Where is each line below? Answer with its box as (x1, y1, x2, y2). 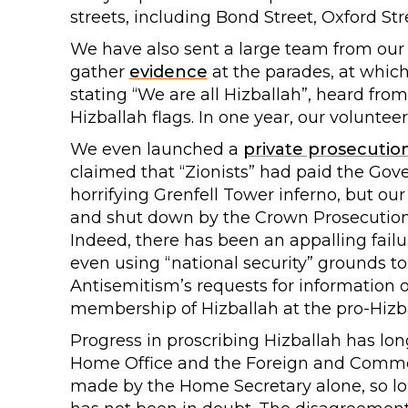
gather (69, 61, 129, 82)
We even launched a (69, 138, 243, 159)
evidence (128, 61, 208, 82)
